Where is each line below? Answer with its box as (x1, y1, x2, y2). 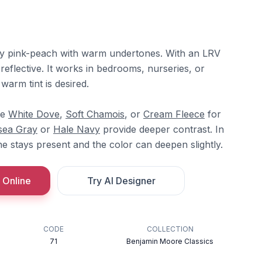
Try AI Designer (87, 175, 156, 187)
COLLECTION (146, 225, 194, 233)
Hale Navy (53, 123, 100, 135)
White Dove (8, 108, 60, 120)
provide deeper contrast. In (100, 123, 224, 135)
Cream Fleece (143, 108, 205, 120)
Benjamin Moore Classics (126, 237, 214, 246)
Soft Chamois (65, 108, 125, 120)
